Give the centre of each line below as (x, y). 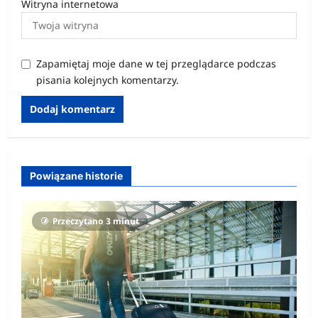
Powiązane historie (76, 175)
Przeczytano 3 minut (96, 221)
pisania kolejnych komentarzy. (108, 79)
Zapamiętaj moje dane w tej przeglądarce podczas (156, 63)
